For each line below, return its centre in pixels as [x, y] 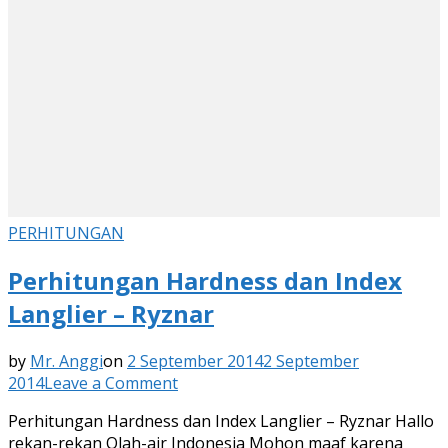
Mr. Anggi [66, 360]
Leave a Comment [111, 382]
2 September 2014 [195, 360]
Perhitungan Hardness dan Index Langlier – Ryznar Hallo [221, 420]
